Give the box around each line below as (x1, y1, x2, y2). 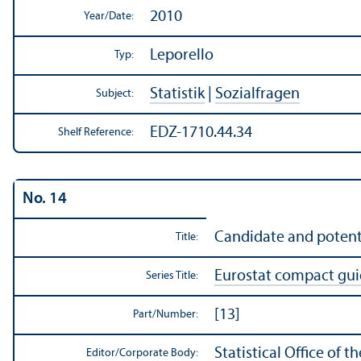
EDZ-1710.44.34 (150, 125, 252, 142)
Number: (156, 309, 198, 322)
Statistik (150, 86, 205, 103)
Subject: (96, 88, 134, 101)
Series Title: (146, 270, 198, 283)
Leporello (150, 48, 214, 64)
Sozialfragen (215, 86, 300, 103)
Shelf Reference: (58, 127, 134, 139)
